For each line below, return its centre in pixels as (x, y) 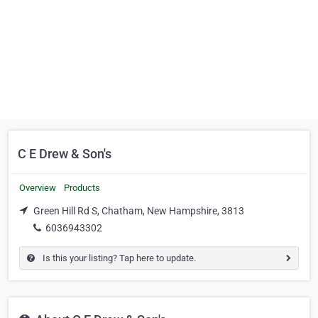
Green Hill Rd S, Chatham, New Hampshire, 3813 (139, 211)
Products (82, 188)
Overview (38, 188)
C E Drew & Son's (65, 154)
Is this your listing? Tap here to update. (118, 258)
